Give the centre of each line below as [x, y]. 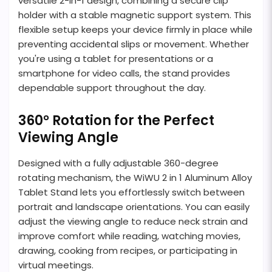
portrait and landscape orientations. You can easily [134, 206]
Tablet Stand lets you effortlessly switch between [131, 192]
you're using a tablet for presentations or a [116, 58]
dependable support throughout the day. [112, 87]
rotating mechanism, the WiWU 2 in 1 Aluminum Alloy [135, 177]
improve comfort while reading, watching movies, [129, 236]
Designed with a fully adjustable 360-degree [118, 163]
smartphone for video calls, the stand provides [124, 73]
